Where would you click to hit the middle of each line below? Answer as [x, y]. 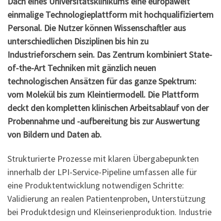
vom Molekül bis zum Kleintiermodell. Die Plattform [103, 94]
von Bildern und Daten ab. [55, 134]
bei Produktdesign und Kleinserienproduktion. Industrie [110, 212]
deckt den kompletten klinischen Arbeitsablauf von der [108, 108]
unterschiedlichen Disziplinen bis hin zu [78, 41]
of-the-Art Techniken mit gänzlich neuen [82, 68]
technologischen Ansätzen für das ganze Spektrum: [102, 81]
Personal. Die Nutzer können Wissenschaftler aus [97, 28]
